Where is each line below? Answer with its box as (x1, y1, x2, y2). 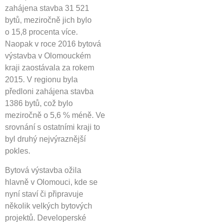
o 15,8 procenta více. (5, 28, 78, 37)
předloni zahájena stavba (5, 87, 94, 96)
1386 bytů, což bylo (5, 99, 73, 108)
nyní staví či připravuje (5, 189, 83, 198)
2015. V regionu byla (5, 75, 78, 84)
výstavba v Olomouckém (5, 52, 91, 60)
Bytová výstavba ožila (5, 166, 81, 174)
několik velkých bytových (5, 201, 92, 210)
